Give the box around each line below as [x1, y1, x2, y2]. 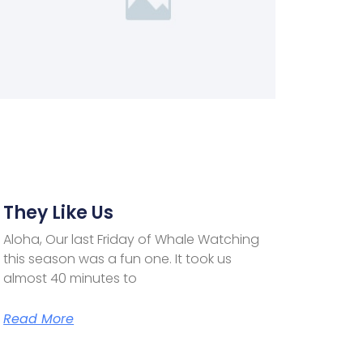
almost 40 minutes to [3, 268, 138, 288]
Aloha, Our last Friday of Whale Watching [3, 229, 260, 249]
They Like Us [3, 199, 114, 225]
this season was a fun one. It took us [3, 249, 233, 268]
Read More [3, 309, 75, 328]
